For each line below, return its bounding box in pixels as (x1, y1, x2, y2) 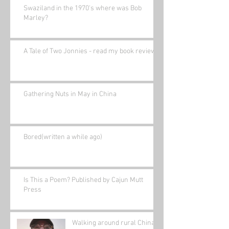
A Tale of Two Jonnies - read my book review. (24, 47, 157, 56)
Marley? (24, 14, 48, 23)
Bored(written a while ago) (24, 133, 102, 142)
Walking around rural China (72, 219, 155, 228)
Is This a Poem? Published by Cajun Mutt (24, 176, 143, 185)
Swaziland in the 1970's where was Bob (24, 4, 142, 13)
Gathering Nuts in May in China (24, 90, 117, 99)
